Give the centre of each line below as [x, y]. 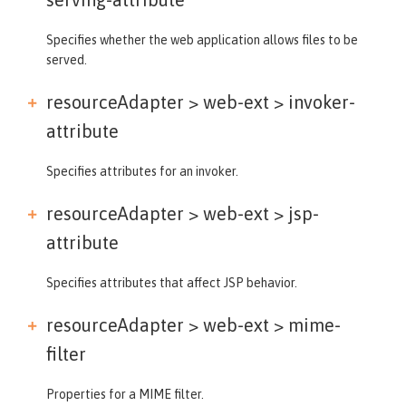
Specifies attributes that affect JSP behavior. [172, 282]
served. [67, 59]
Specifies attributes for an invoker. [142, 171]
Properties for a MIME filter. [125, 394]
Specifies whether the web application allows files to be [202, 39]
